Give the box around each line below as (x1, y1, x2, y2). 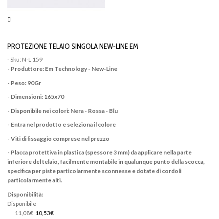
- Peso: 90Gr (7, 79, 41, 87)
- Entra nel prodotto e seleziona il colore (7, 121, 116, 129)
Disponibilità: (7, 190, 43, 198)
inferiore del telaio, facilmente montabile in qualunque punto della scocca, (7, 158, 205, 166)
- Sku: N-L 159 (7, 56, 43, 64)
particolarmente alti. (7, 176, 62, 184)
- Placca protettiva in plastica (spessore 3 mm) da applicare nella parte (7, 149, 192, 156)
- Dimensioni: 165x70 (7, 93, 64, 101)
